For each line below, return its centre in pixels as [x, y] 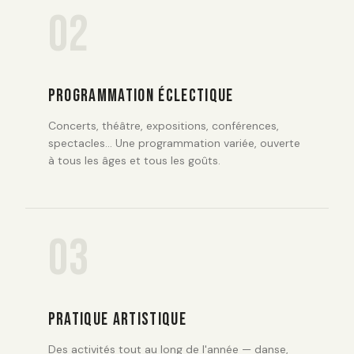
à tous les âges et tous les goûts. [134, 160]
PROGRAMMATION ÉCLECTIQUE [141, 96]
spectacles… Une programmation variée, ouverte [174, 143]
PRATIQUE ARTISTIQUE [117, 320]
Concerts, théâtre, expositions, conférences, [163, 125]
